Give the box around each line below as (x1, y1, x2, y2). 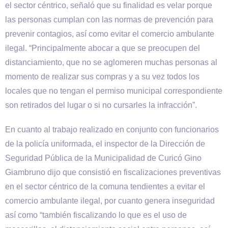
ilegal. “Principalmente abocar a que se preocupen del (5, 44, 200, 52)
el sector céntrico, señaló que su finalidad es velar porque (5, 1, 212, 10)
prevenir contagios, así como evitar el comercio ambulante (5, 30, 214, 38)
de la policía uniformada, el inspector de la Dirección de (5, 139, 205, 148)
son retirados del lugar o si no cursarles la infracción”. (5, 101, 197, 109)
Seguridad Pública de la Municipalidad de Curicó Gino (5, 154, 202, 162)
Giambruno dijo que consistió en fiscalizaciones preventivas (5, 168, 221, 177)
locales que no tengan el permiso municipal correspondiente (5, 87, 222, 95)
